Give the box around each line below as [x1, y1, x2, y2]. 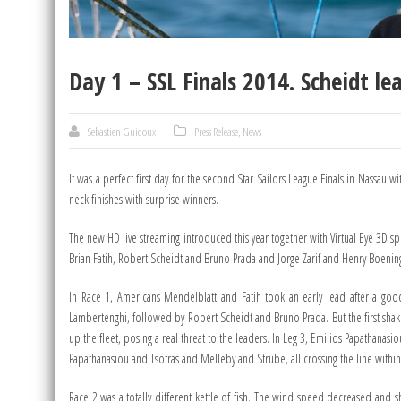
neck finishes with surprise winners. [69, 191, 218, 209]
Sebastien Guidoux [88, 124, 156, 141]
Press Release [194, 124, 238, 141]
